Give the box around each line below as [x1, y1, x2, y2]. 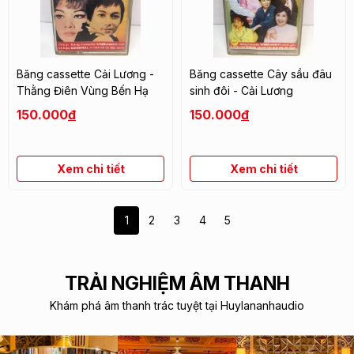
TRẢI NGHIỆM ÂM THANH [64, 271, 290, 295]
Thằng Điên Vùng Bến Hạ [17, 84, 149, 98]
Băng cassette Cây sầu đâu [190, 67, 332, 81]
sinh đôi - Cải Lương [190, 84, 293, 98]
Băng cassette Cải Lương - [17, 67, 154, 81]
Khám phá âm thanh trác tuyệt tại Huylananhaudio [50, 298, 304, 312]
